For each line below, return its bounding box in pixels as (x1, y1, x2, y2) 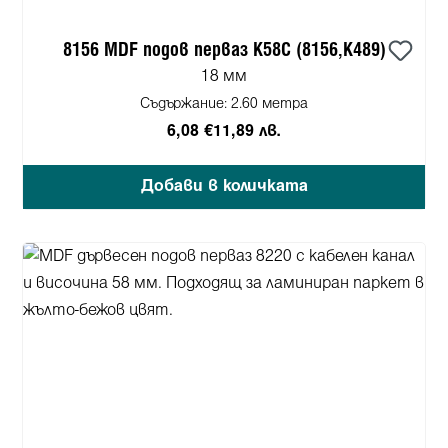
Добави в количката (140, 178, 308, 194)
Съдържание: (140, 97, 231, 111)
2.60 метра (231, 97, 308, 111)
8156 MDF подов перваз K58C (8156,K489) (252, 41, 386, 59)
